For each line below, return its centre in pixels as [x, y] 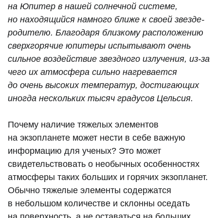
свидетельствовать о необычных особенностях [104, 164]
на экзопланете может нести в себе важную [97, 138]
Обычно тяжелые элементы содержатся [90, 191]
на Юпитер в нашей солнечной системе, [93, 7]
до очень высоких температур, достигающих [103, 85]
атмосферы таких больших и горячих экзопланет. [108, 177]
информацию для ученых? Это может [84, 151]
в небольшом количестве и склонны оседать [99, 204]
